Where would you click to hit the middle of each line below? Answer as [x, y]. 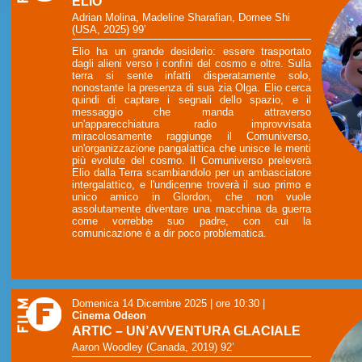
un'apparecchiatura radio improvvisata [192, 124]
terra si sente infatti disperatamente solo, [192, 75]
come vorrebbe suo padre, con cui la [192, 221]
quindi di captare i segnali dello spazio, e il [192, 99]
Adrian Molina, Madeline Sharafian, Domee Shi [181, 18]
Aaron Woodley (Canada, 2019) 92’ [153, 347]
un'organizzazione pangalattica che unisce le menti [192, 148]
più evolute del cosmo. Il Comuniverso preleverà [192, 160]
